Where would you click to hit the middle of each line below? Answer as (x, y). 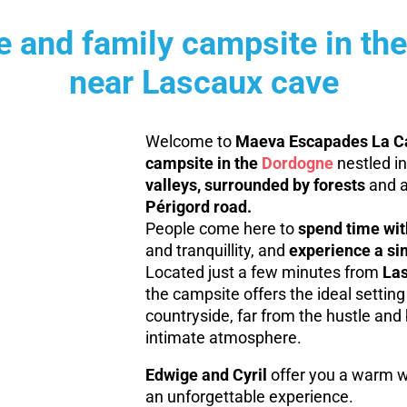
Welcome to (190, 141)
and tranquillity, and (217, 250)
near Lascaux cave (203, 82)
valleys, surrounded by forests (255, 185)
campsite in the (203, 163)
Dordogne (297, 163)
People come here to (221, 228)
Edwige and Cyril (206, 376)
